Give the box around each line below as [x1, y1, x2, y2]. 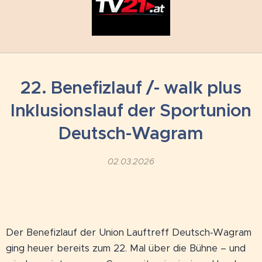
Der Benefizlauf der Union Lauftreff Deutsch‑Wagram [6, 226, 251, 239]
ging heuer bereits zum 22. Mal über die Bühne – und [6, 242, 246, 254]
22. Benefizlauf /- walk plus [20, 76, 242, 99]
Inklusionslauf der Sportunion [10, 99, 252, 122]
